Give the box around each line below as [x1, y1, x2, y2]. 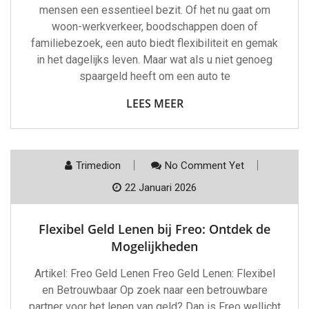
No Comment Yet [165, 159, 244, 172]
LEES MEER [126, 96, 183, 112]
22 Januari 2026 [125, 181, 197, 195]
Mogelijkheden [111, 238, 198, 255]
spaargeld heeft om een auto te [79, 70, 230, 83]
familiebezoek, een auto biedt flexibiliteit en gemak [31, 37, 278, 50]
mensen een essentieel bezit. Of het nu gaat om [39, 3, 270, 17]
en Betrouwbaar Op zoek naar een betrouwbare [41, 283, 268, 297]
